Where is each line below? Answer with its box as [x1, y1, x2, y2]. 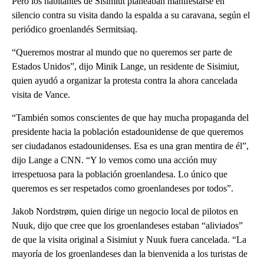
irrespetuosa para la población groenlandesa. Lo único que [12, 169, 227, 179]
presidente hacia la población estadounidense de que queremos [12, 126, 243, 137]
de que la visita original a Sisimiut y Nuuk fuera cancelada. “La [12, 234, 246, 245]
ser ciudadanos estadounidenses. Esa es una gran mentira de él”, [12, 140, 249, 151]
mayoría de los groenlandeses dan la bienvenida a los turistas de [12, 248, 247, 259]
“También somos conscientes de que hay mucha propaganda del [12, 112, 249, 123]
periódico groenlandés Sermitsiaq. [12, 24, 137, 34]
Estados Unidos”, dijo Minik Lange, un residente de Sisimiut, [12, 61, 239, 71]
